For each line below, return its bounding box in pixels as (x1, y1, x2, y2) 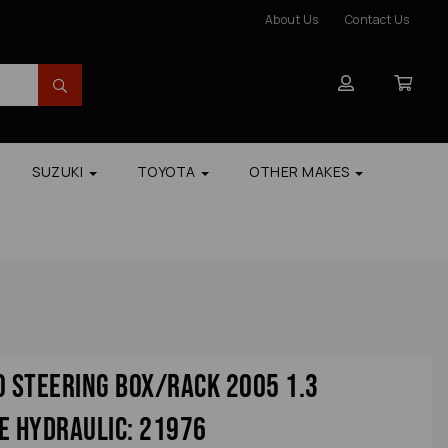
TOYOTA (136, 162, 199, 182)
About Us (264, 11, 319, 28)
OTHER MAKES (249, 162, 353, 182)
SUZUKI (32, 162, 87, 182)
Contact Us (344, 11, 410, 28)
